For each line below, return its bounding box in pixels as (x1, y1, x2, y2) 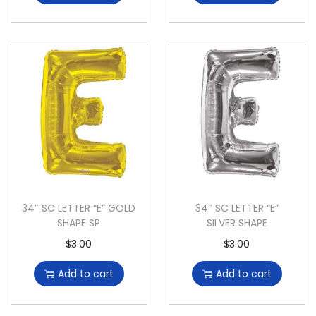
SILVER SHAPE (206, 216, 267, 231)
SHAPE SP (57, 216, 101, 231)
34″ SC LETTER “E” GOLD (22, 201, 136, 216)
